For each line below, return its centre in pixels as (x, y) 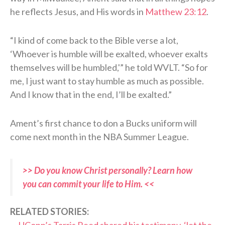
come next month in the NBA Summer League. (99, 137)
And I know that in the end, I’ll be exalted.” (91, 95)
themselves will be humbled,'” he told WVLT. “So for (109, 68)
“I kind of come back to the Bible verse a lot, (94, 40)
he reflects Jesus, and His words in (78, 12)
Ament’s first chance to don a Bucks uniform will (103, 123)
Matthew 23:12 (176, 12)
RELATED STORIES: (49, 212)
